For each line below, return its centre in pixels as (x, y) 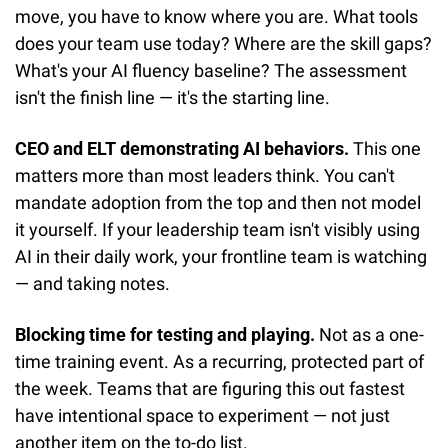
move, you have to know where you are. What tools (216, 16)
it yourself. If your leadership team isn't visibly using (217, 229)
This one (385, 148)
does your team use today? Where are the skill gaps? (223, 43)
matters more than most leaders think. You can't (205, 175)
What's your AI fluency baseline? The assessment (211, 70)
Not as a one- (369, 334)
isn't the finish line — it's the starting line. (172, 97)
